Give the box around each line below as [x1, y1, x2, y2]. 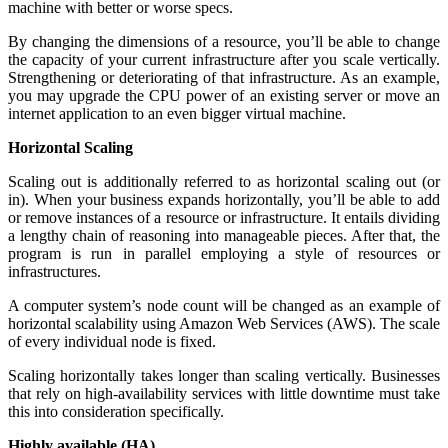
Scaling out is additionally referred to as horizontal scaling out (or [8, 172, 440, 190]
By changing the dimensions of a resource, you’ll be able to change [8, 32, 440, 50]
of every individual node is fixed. [8, 332, 216, 350]
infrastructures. [8, 262, 101, 280]
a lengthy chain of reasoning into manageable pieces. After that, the [8, 226, 440, 244]
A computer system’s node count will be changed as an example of [8, 296, 440, 314]
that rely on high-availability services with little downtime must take [8, 384, 440, 402]
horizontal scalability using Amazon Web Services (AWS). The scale [8, 314, 440, 332]
